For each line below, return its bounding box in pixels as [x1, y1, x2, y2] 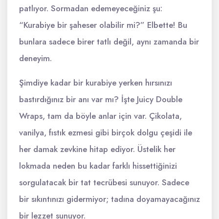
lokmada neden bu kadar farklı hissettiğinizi [19, 160, 177, 172]
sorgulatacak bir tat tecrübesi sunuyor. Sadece [19, 176, 189, 188]
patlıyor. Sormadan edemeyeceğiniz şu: [19, 2, 162, 14]
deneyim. [19, 52, 52, 64]
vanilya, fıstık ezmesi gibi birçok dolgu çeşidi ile [19, 127, 192, 138]
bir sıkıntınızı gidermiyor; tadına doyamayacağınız [19, 193, 200, 205]
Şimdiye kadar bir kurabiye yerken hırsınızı [19, 77, 172, 88]
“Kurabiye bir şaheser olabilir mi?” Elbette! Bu [19, 19, 187, 31]
